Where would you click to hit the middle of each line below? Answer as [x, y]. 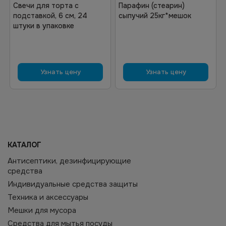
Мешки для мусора [42, 210]
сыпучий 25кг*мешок [155, 16]
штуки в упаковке [44, 26]
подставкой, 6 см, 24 [50, 16]
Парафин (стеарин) [152, 6]
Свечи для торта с [46, 6]
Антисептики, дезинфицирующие [69, 161]
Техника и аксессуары [48, 197]
